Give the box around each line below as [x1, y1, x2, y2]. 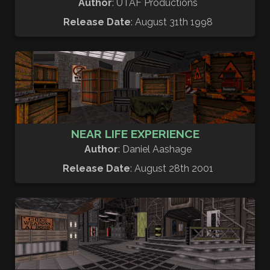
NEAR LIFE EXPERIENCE [71, 127, 199, 140]
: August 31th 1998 [131, 16, 213, 28]
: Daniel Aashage [118, 143, 192, 155]
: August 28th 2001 [130, 162, 213, 174]
